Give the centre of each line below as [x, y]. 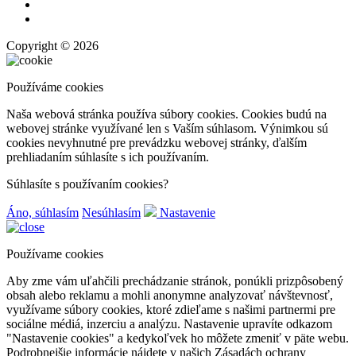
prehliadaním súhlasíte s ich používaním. [108, 157]
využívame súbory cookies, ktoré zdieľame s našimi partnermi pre [171, 309]
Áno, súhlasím [43, 212]
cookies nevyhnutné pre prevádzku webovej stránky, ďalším [157, 142]
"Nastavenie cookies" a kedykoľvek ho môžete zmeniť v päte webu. [178, 338]
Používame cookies [55, 253]
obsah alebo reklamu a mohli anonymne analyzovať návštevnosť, [170, 295]
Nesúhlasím [111, 212]
